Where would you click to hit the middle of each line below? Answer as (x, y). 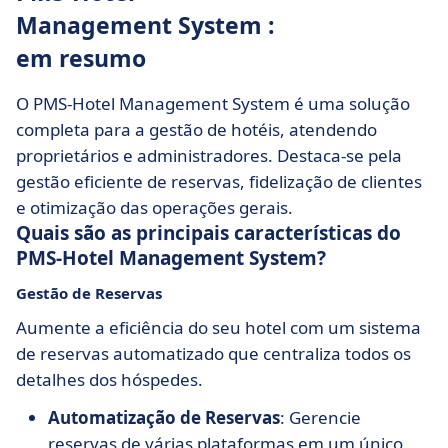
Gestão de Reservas (89, 293)
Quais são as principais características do (208, 233)
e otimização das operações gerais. (154, 207)
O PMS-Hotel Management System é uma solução (213, 103)
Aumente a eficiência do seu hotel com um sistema (218, 327)
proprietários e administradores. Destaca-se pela (209, 155)
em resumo (81, 58)
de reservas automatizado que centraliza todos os (213, 353)
